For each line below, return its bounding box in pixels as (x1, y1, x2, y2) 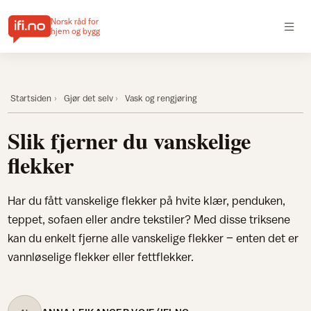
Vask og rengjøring (125, 92, 197, 103)
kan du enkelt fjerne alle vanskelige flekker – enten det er (8, 231, 299, 245)
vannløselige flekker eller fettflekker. (8, 250, 194, 264)
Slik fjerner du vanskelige (8, 124, 251, 157)
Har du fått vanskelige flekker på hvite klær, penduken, (8, 194, 286, 208)
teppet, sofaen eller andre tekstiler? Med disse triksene (8, 212, 291, 226)
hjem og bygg (50, 26, 100, 36)
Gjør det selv (63, 92, 113, 103)
